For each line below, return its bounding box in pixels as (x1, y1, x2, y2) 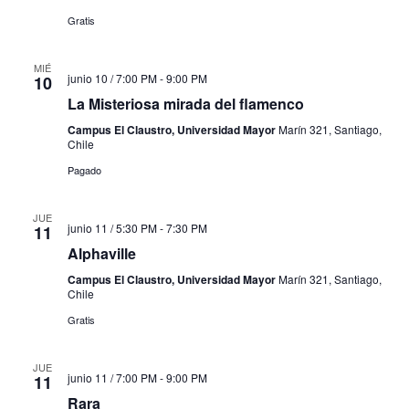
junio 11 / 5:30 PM (67, 220, 157, 236)
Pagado (67, 163, 101, 178)
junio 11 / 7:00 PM (67, 370, 157, 386)
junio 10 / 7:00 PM (67, 70, 157, 87)
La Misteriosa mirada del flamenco (67, 93, 304, 115)
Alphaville (67, 243, 136, 265)
